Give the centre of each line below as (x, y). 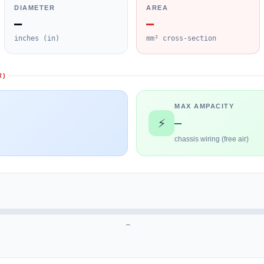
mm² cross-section (181, 38)
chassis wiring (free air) (212, 139)
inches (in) (37, 38)
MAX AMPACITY (204, 106)
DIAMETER (34, 7)
